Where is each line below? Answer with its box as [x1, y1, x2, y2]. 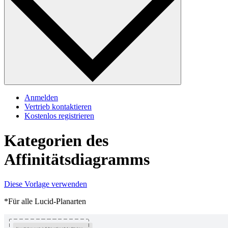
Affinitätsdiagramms [4, 150, 150, 169]
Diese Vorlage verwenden [4, 180, 87, 189]
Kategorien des [4, 131, 108, 150]
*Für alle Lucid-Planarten [4, 197, 86, 206]
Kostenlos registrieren [24, 111, 94, 120]
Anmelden [24, 93, 58, 102]
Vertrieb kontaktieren [24, 102, 92, 111]
